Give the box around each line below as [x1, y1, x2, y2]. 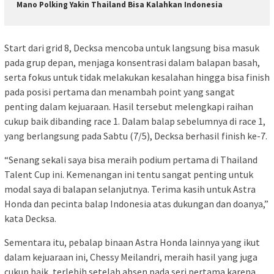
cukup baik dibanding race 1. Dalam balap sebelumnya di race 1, [4, 115, 265, 128]
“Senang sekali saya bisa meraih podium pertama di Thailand [4, 154, 257, 166]
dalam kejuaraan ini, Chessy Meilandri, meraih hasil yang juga [4, 251, 257, 264]
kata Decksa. [4, 212, 56, 225]
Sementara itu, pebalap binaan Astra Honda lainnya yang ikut [4, 236, 260, 249]
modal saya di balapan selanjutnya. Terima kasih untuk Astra [4, 183, 256, 196]
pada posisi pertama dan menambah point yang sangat [4, 86, 235, 98]
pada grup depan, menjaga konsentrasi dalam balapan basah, [4, 56, 260, 69]
